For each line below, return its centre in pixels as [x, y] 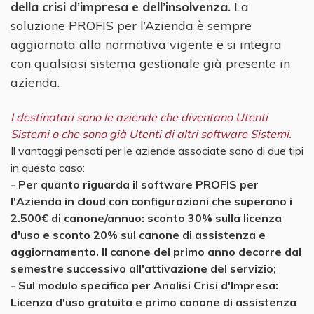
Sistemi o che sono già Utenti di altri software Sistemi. [151, 134]
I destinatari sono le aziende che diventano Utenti [139, 117]
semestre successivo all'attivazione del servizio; [143, 268]
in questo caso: [48, 167]
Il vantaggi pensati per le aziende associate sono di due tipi [157, 150]
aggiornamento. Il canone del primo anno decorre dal [156, 251]
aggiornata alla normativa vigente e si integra [146, 44]
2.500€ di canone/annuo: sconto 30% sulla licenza [146, 218]
